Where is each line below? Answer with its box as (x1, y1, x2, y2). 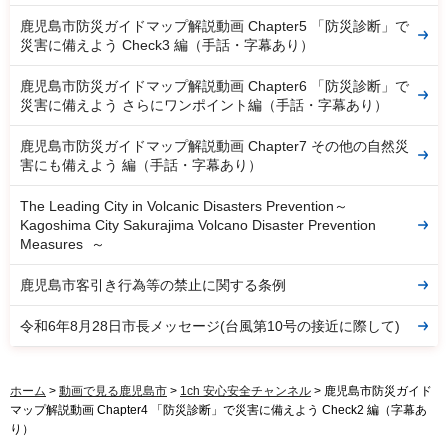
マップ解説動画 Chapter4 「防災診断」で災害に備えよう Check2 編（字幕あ (10, 402, 427, 417)
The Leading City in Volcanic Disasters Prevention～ (20, 197, 348, 214)
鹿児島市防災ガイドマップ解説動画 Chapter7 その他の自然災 (20, 137, 409, 154)
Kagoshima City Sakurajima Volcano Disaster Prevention (20, 216, 376, 233)
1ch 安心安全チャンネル (180, 383, 311, 398)
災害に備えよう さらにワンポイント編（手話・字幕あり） (20, 96, 388, 113)
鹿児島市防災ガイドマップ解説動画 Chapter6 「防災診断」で (20, 77, 409, 94)
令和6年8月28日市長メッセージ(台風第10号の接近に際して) (20, 317, 400, 334)
